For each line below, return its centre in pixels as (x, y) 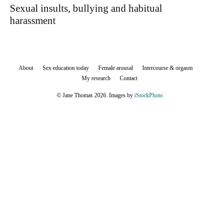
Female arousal (116, 68)
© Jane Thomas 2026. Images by (95, 95)
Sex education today (66, 68)
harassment (33, 21)
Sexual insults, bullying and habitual (86, 8)
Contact (129, 78)
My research (96, 78)
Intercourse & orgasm (167, 68)
